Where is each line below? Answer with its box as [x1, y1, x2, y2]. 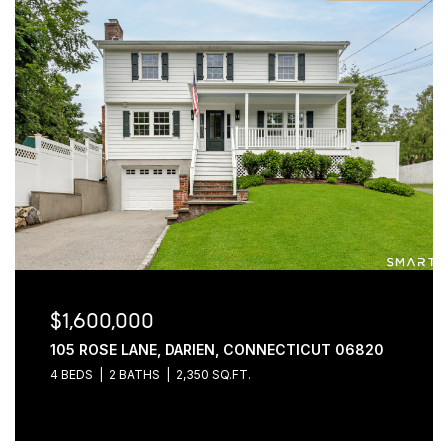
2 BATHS [108, 367, 160, 382]
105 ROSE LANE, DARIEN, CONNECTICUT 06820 [49, 341, 384, 358]
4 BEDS [49, 367, 93, 382]
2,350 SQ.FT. [175, 367, 251, 382]
